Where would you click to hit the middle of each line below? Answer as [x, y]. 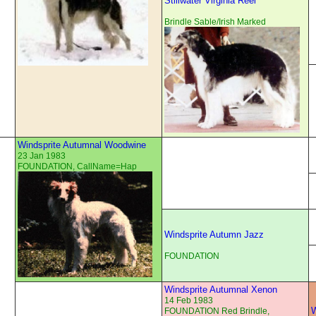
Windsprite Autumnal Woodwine [82, 145]
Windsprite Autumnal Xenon [221, 290]
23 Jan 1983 [42, 156]
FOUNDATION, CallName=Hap [77, 167]
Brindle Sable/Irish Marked [215, 22]
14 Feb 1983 [189, 301]
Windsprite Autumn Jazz [214, 235]
